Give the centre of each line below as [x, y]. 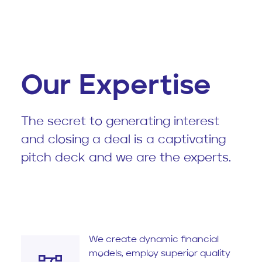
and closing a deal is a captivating [123, 140]
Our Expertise [116, 87]
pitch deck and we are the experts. [126, 158]
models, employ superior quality [160, 254]
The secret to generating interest [120, 122]
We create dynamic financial [154, 240]
